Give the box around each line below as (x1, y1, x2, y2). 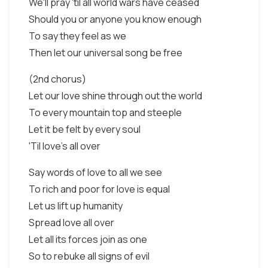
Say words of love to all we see (29, 166, 162, 179)
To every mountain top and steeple (29, 106, 182, 119)
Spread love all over (29, 216, 114, 229)
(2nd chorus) (29, 72, 86, 86)
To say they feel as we (29, 29, 126, 42)
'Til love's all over (29, 139, 100, 153)
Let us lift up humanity (29, 199, 123, 212)
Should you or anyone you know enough (29, 13, 202, 26)
